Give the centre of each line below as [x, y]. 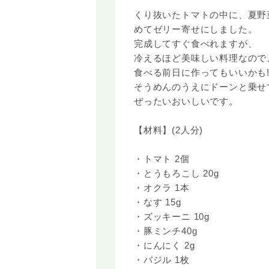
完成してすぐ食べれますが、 [196, 43]
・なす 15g [158, 202]
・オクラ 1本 [162, 187]
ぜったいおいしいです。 [186, 101]
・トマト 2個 [162, 159]
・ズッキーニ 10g [172, 216]
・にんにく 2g [165, 245]
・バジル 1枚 [162, 259]
